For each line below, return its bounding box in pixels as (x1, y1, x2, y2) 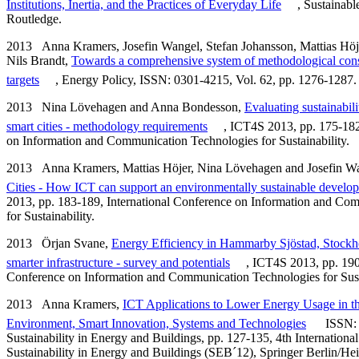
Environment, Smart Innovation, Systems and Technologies (6, 316, 306, 330)
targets (6, 72, 39, 87)
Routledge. (6, 11, 62, 26)
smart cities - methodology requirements (6, 119, 208, 133)
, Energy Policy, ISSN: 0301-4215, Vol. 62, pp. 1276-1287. (55, 72, 357, 87)
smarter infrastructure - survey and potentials (6, 255, 230, 269)
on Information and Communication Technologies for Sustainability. (6, 133, 349, 147)
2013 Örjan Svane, (6, 236, 111, 250)
